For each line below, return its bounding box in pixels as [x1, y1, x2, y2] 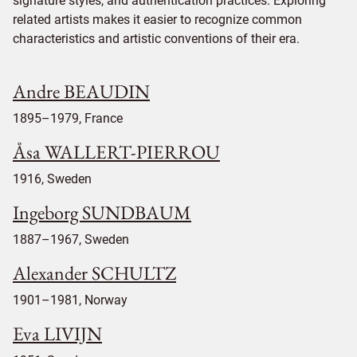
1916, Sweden [13, 171, 92, 186]
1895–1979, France [13, 111, 123, 126]
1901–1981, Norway [13, 292, 127, 308]
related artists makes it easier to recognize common [13, 12, 302, 27]
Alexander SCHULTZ [13, 261, 176, 285]
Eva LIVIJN [13, 321, 102, 346]
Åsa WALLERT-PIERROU [13, 139, 220, 164]
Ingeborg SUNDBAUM [13, 200, 191, 225]
